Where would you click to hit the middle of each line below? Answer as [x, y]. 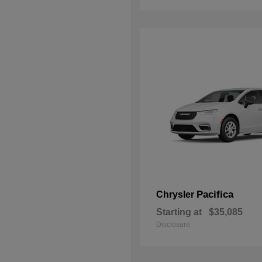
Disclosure [173, 224]
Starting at [179, 212]
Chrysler [176, 194]
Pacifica [215, 194]
